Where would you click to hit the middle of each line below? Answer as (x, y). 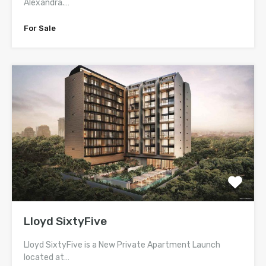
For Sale (40, 28)
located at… (47, 258)
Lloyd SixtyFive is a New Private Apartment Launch (122, 245)
